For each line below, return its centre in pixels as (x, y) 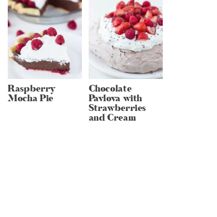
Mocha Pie (31, 98)
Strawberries (117, 108)
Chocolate (110, 88)
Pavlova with (115, 98)
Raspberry (32, 88)
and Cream (112, 117)
